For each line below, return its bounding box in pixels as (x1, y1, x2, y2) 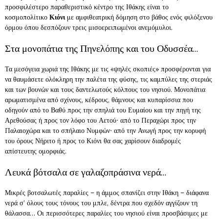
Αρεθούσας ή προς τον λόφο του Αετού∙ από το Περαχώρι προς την (5, 116, 196, 125)
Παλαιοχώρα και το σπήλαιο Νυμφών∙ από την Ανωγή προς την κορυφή (5, 126, 206, 135)
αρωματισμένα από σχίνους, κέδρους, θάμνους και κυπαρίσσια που (5, 95, 193, 104)
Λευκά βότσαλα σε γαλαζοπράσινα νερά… (5, 166, 166, 178)
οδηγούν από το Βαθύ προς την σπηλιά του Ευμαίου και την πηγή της (5, 106, 201, 114)
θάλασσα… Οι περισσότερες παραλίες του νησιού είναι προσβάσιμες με (5, 209, 208, 218)
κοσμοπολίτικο (5, 13, 49, 22)
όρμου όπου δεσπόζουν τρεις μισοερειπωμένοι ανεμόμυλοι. (5, 23, 173, 32)
